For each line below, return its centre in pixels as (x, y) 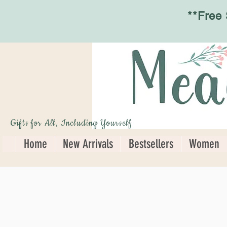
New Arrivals (88, 144)
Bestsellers (151, 144)
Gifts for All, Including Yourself (71, 123)
